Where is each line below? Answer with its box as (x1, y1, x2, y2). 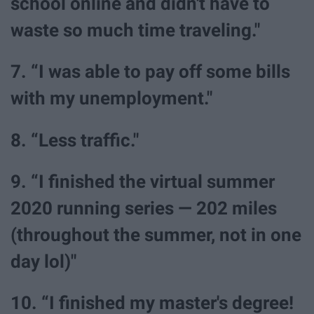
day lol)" (11, 250, 76, 272)
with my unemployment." (11, 88, 212, 109)
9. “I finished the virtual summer (11, 170, 275, 192)
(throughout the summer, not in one (11, 224, 301, 245)
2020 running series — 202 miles (11, 197, 277, 219)
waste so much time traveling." (11, 20, 260, 41)
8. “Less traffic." (11, 129, 139, 151)
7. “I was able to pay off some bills (11, 61, 290, 83)
